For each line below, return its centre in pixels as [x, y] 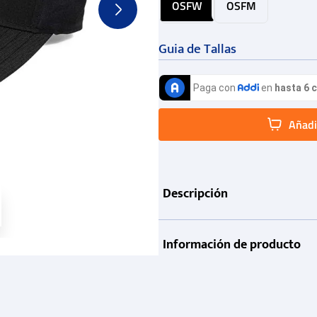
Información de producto [232, 245]
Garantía [186, 296]
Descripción [195, 194]
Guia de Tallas [197, 50]
